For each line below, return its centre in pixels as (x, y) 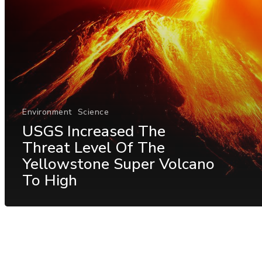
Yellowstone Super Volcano (118, 164)
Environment (47, 112)
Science (93, 112)
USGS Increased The (94, 131)
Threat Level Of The (94, 147)
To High (50, 180)
